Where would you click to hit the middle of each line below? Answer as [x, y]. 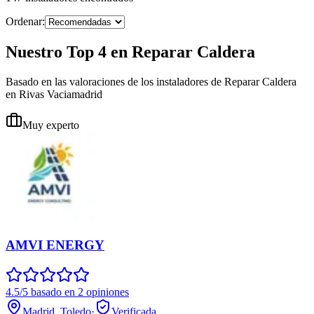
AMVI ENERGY [55, 245]
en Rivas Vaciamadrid [54, 95]
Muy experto [51, 125]
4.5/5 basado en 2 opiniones [67, 292]
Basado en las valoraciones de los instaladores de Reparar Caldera [151, 82]
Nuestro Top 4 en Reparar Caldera [130, 52]
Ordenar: [25, 22]
